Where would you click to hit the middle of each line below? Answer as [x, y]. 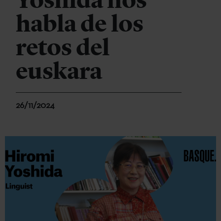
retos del [63, 47]
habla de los [80, 24]
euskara [59, 71]
